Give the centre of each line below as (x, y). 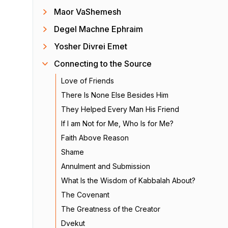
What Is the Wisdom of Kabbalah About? (128, 180)
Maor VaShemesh (88, 12)
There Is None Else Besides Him (115, 95)
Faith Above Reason (95, 138)
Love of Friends (88, 81)
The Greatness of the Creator (111, 209)
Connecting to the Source (103, 64)
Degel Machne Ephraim (98, 29)
